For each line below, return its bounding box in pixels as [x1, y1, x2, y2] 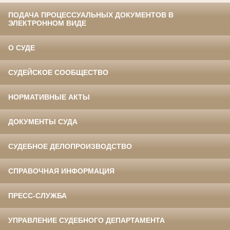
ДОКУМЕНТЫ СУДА [8, 117, 78, 126]
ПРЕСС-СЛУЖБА [8, 191, 67, 200]
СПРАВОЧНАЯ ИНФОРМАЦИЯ [8, 166, 114, 175]
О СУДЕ [8, 43, 35, 52]
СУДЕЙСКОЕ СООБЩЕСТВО [8, 68, 108, 76]
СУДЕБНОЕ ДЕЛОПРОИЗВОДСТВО [8, 142, 132, 150]
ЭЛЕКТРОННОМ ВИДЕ [8, 18, 86, 27]
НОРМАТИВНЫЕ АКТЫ [8, 92, 90, 101]
